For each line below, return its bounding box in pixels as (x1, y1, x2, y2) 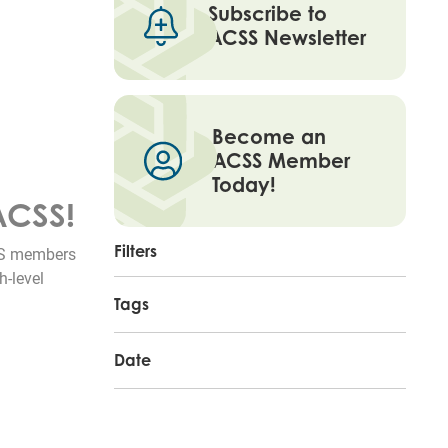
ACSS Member (212, 147, 351, 173)
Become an (212, 123, 327, 149)
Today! (212, 171, 277, 197)
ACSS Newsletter (208, 24, 367, 50)
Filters (113, 240, 157, 261)
